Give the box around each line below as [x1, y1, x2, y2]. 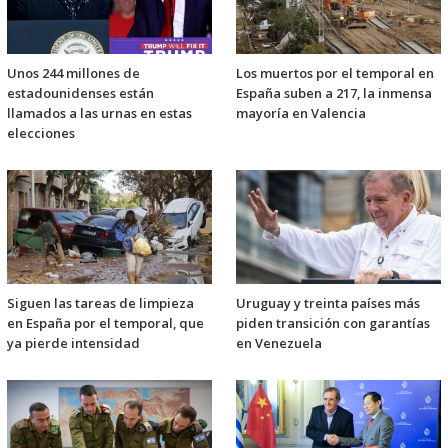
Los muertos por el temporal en [236, 64, 434, 83]
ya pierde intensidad [7, 334, 140, 353]
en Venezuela [236, 334, 322, 353]
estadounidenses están [7, 84, 154, 103]
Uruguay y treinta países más [236, 294, 420, 313]
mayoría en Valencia [236, 104, 366, 123]
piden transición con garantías [236, 314, 430, 333]
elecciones [7, 124, 75, 143]
